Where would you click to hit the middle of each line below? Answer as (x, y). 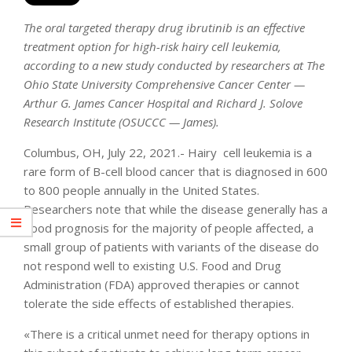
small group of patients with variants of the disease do (171, 247)
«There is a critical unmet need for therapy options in (167, 334)
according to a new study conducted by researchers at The (174, 65)
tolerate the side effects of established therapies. (159, 303)
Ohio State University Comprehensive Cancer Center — (164, 84)
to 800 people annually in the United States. (141, 190)
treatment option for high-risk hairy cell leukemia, (152, 46)
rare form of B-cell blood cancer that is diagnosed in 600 (176, 171)
